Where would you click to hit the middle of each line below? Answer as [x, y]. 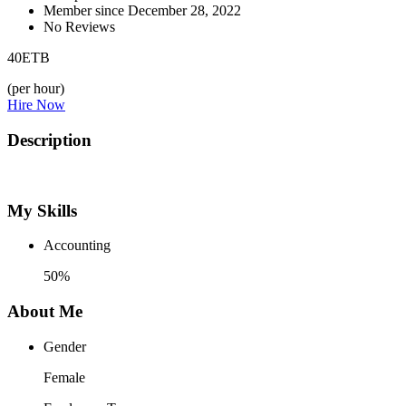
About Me [45, 312]
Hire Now [36, 105]
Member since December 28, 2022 [142, 11]
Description [49, 140]
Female [64, 377]
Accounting [77, 246]
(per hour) [36, 89]
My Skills [42, 210]
